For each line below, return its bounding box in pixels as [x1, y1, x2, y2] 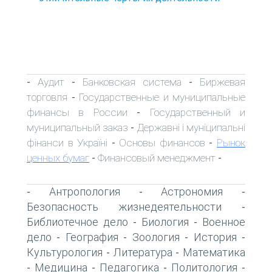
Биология [141, 215, 189, 228]
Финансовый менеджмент [98, 151, 216, 164]
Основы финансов [119, 136, 205, 149]
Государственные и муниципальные [79, 90, 245, 103]
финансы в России [27, 106, 127, 118]
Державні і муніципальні [137, 121, 246, 134]
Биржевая [200, 75, 245, 88]
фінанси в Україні [27, 136, 108, 149]
